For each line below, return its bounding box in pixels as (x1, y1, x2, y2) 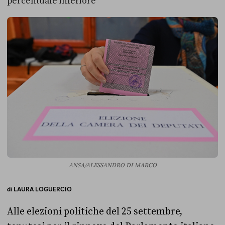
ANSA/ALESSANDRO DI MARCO (68, 162, 157, 170)
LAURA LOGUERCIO (14, 185, 72, 193)
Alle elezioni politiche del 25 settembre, (7, 205, 182, 218)
